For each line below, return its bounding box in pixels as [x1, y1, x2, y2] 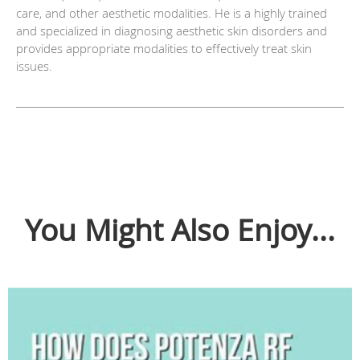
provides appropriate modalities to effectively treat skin [16, 40, 312, 57]
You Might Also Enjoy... [25, 210, 335, 251]
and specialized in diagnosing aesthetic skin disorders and [16, 22, 327, 39]
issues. [16, 58, 52, 75]
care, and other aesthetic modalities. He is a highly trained [16, 5, 327, 22]
